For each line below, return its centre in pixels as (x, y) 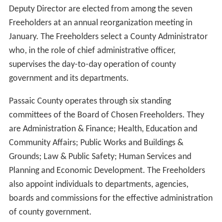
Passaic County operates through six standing (90, 102)
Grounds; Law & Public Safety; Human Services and (100, 157)
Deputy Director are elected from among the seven (100, 9)
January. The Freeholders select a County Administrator (108, 37)
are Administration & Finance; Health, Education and (103, 129)
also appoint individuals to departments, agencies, (98, 185)
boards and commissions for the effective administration (111, 199)
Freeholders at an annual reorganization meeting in (100, 23)
